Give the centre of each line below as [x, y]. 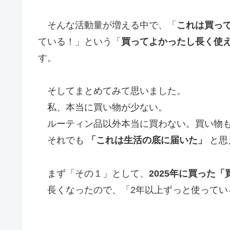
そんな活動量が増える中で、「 [107, 25]
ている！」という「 [80, 41]
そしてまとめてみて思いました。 [112, 91]
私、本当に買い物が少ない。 [103, 108]
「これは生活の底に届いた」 [147, 140]
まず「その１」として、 [93, 173]
